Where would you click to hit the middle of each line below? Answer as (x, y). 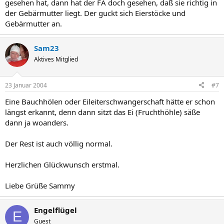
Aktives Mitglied (56, 59)
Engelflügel (55, 210)
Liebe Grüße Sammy (40, 185)
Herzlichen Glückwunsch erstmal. (62, 164)
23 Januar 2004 (26, 85)
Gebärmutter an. (33, 23)
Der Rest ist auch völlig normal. (59, 143)
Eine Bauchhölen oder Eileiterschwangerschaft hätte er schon (110, 101)
